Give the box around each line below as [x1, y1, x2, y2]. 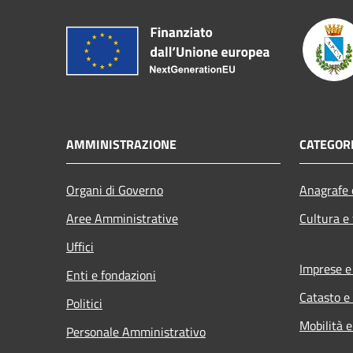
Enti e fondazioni [66, 266, 156, 285]
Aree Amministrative [66, 209, 178, 229]
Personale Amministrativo [66, 322, 206, 342]
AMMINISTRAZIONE [66, 135, 176, 154]
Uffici [66, 237, 94, 257]
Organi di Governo [66, 180, 163, 200]
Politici [66, 294, 102, 314]
